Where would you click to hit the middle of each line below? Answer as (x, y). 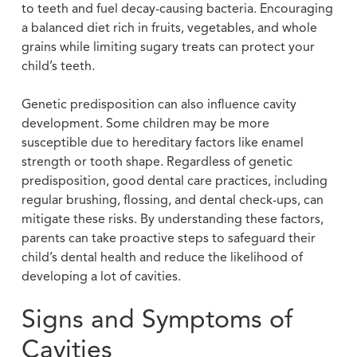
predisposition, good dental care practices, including (174, 181)
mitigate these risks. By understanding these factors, (172, 220)
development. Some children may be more (145, 124)
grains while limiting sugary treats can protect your (168, 47)
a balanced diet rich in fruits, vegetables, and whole (169, 28)
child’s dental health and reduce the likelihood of (162, 258)
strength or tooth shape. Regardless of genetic (157, 162)
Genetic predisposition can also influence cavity (159, 105)
